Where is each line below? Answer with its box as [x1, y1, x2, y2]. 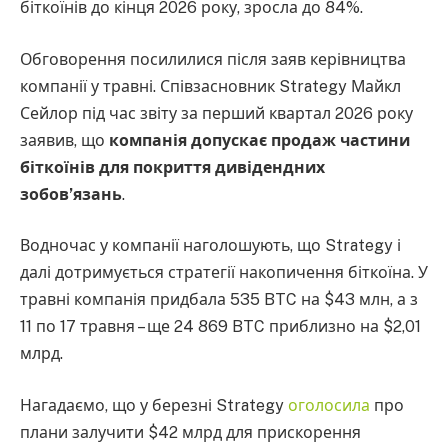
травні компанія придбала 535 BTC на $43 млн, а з [20, 290, 418, 310]
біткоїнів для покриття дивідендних [20, 157, 325, 177]
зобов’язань [20, 184, 122, 204]
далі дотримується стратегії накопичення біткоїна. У [20, 263, 428, 283]
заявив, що [20, 130, 109, 150]
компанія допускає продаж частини [109, 130, 410, 150]
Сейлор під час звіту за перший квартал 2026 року [20, 103, 413, 123]
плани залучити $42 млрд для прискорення [20, 422, 361, 442]
